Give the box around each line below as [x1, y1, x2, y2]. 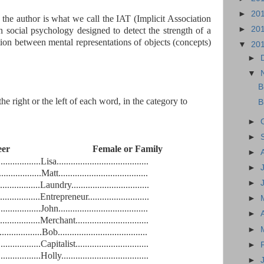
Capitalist [40, 238, 75, 249]
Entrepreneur [39, 191, 88, 202]
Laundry [39, 179, 71, 190]
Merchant [40, 214, 75, 225]
